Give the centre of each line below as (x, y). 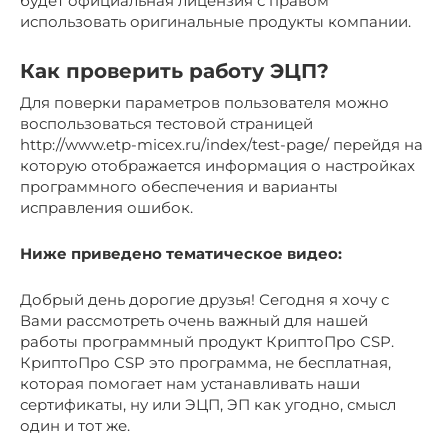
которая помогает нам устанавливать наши (190, 383)
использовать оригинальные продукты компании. (215, 21)
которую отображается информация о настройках (217, 165)
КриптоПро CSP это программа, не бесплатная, (205, 362)
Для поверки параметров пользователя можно (204, 102)
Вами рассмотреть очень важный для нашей (194, 320)
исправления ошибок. (106, 207)
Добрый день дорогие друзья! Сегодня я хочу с (204, 299)
